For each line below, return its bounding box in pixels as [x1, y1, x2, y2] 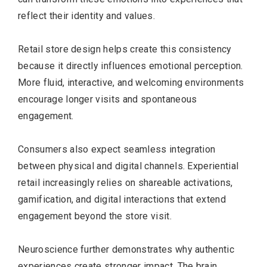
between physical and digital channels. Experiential [18, 160, 239, 172]
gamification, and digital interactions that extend [18, 193, 226, 205]
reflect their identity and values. [18, 10, 155, 21]
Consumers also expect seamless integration [18, 143, 216, 155]
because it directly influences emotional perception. [18, 60, 243, 72]
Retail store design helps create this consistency [18, 43, 232, 55]
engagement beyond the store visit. [18, 210, 172, 222]
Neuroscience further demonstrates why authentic [18, 243, 235, 255]
